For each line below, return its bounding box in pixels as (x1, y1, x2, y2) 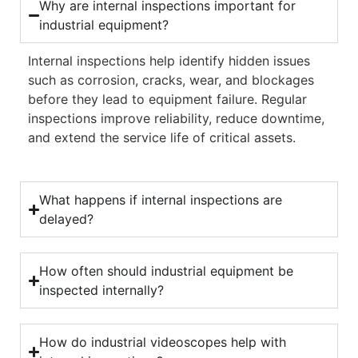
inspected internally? (39, 282, 165, 299)
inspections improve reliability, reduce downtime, (28, 110, 324, 127)
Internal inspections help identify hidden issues (28, 53, 310, 70)
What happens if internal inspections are (39, 192, 283, 209)
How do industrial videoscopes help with (39, 334, 287, 351)
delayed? (39, 211, 94, 228)
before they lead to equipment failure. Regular (28, 91, 307, 108)
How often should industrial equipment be (39, 263, 294, 280)
